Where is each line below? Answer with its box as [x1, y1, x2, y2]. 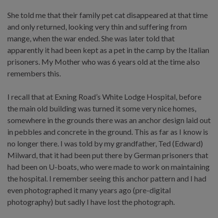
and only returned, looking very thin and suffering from [7, 21, 187, 31]
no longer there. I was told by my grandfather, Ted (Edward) [7, 138, 203, 148]
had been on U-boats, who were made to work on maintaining [7, 162, 210, 171]
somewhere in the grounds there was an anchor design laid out [7, 115, 211, 125]
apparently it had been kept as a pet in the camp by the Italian [7, 45, 209, 54]
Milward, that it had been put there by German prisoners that [7, 150, 208, 160]
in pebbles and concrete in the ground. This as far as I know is [7, 127, 208, 136]
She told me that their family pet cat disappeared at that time [7, 10, 208, 19]
